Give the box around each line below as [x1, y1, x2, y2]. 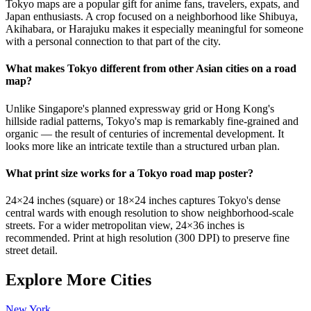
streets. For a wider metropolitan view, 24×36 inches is [6, 219, 244, 232]
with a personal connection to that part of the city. [6, 35, 221, 48]
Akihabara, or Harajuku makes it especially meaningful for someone [6, 23, 303, 35]
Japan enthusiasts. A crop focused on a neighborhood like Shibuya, [6, 10, 298, 23]
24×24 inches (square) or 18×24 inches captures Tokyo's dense [6, 194, 280, 207]
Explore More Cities [6, 271, 151, 289]
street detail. [6, 244, 58, 257]
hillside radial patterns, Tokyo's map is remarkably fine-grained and [6, 115, 299, 127]
